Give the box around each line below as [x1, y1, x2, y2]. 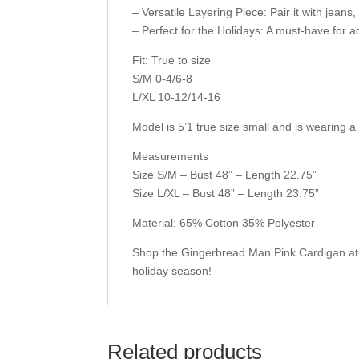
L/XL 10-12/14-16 [132, 91, 221, 104]
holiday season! [132, 264, 212, 278]
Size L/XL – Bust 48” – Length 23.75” [132, 187, 320, 200]
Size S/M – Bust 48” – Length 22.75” [132, 168, 317, 182]
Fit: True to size [132, 54, 212, 67]
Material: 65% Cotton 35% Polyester [132, 216, 316, 230]
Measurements [132, 150, 209, 163]
